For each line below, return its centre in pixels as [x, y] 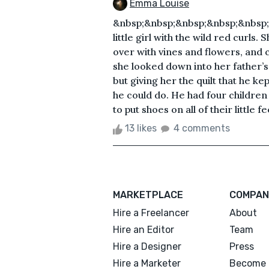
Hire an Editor [144, 230]
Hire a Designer [147, 247]
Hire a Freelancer [151, 213]
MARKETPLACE [148, 195]
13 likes [141, 128]
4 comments [202, 128]
